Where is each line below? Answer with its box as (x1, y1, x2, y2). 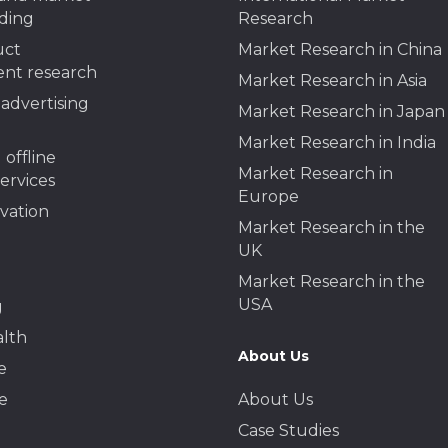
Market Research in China (237, 39, 442, 59)
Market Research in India (237, 132, 436, 152)
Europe (237, 186, 299, 206)
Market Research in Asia (237, 70, 427, 90)
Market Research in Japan (237, 101, 445, 121)
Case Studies (237, 420, 339, 440)
